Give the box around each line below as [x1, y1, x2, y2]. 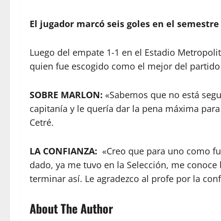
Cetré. [30, 116, 56, 128]
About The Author [30, 199, 113, 217]
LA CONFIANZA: [30, 145, 100, 157]
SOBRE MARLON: [30, 89, 103, 101]
